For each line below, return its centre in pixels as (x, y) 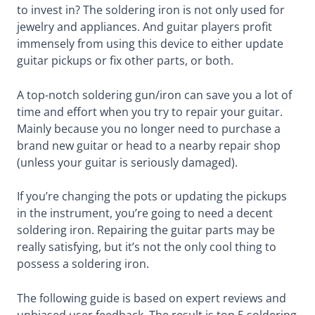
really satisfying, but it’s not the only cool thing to (146, 247)
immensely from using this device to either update (150, 43)
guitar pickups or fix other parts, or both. (125, 60)
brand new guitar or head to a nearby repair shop (148, 145)
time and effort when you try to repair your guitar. (149, 111)
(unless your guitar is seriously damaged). (127, 162)
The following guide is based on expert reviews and (151, 298)
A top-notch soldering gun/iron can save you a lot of (154, 95)
